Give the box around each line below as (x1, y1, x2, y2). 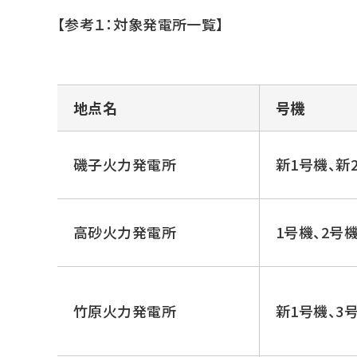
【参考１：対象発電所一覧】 (57, 13, 224, 34)
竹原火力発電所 (73, 300, 177, 321)
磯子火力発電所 (73, 153, 177, 175)
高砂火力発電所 (73, 221, 177, 242)
